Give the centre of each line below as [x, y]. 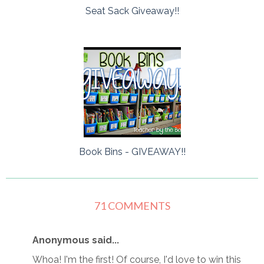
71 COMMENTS [132, 206]
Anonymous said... [76, 240]
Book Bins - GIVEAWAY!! [132, 152]
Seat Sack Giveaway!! [132, 11]
